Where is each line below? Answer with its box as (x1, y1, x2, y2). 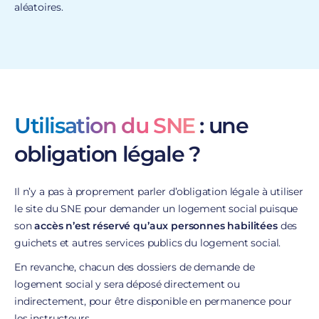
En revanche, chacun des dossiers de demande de (14, 260, 255, 273)
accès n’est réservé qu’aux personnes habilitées (34, 219, 281, 232)
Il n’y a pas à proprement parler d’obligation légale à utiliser (14, 184, 303, 198)
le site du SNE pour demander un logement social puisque (14, 202, 298, 215)
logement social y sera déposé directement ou (14, 277, 240, 291)
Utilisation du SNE (14, 112, 195, 139)
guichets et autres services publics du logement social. (14, 236, 284, 249)
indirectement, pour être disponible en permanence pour (14, 294, 292, 308)
